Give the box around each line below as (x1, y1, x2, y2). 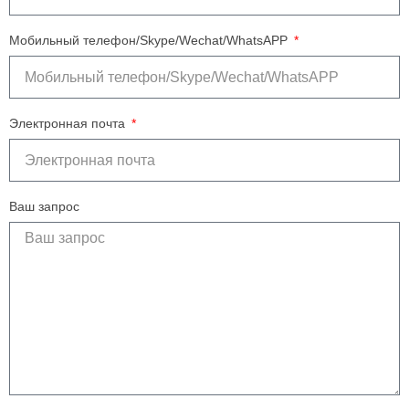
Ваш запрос (9, 199, 79, 215)
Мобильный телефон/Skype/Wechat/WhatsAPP (9, 33, 291, 48)
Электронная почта (9, 116, 129, 131)
